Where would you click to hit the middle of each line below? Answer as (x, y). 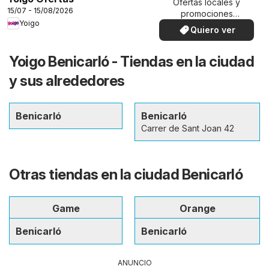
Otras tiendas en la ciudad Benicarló (126, 174)
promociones (207, 14)
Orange (197, 208)
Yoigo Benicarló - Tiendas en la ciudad (131, 61)
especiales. (207, 25)
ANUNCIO (134, 262)
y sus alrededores (67, 80)
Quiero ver (213, 30)
